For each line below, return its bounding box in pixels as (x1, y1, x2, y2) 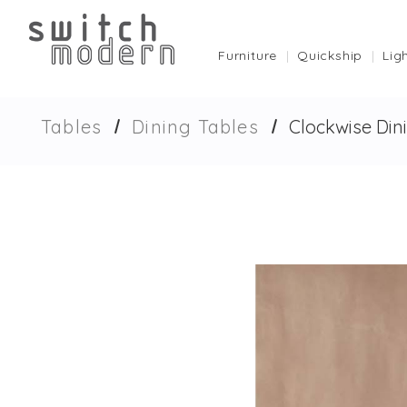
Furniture (218, 47, 278, 64)
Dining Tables (132, 115, 259, 138)
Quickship (297, 47, 363, 64)
